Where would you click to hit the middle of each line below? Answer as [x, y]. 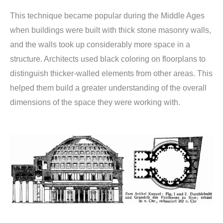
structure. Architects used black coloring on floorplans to [108, 59]
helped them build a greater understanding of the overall [108, 88]
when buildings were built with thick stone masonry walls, [111, 30]
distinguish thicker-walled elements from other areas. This [111, 74]
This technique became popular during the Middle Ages [107, 16]
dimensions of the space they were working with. [95, 103]
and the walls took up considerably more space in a [100, 45]
